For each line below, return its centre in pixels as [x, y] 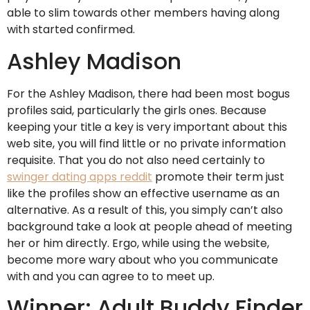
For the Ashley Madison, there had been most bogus [148, 93]
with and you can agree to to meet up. [111, 276]
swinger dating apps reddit [80, 176]
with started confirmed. [71, 30]
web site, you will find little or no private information [146, 143]
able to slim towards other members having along [143, 13]
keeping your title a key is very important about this [147, 127]
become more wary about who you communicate [143, 259]
